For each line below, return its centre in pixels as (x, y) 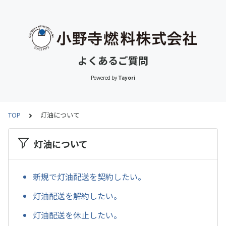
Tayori (127, 77)
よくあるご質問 (113, 60)
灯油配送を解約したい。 (77, 196)
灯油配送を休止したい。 (77, 215)
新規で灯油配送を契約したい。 (89, 177)
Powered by (104, 77)
